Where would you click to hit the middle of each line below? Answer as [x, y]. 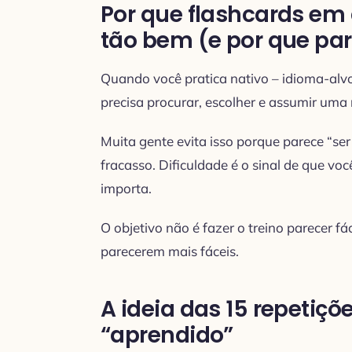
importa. [126, 188]
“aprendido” [167, 335]
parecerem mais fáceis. [170, 251]
